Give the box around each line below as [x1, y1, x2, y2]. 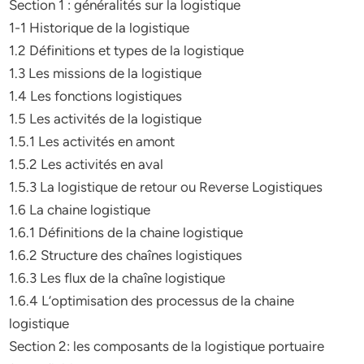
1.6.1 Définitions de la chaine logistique [9, 224, 244, 240]
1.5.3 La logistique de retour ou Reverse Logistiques [9, 179, 323, 195]
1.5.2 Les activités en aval [9, 156, 164, 172]
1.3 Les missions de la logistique [9, 65, 202, 81]
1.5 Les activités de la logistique [9, 110, 202, 127]
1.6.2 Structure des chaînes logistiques [9, 247, 243, 263]
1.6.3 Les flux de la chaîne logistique [9, 270, 226, 286]
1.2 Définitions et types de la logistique [9, 42, 245, 58]
